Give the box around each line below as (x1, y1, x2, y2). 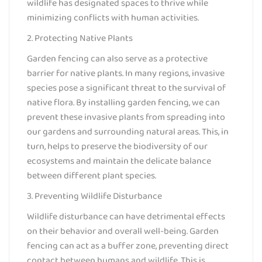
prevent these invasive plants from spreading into (27, 109, 225, 125)
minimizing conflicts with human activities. (27, 10, 199, 25)
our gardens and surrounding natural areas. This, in (27, 124, 229, 139)
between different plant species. (27, 168, 156, 183)
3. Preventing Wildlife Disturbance (27, 188, 162, 204)
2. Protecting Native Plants (27, 30, 133, 46)
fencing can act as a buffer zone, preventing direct (27, 238, 229, 253)
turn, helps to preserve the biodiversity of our (27, 139, 208, 154)
